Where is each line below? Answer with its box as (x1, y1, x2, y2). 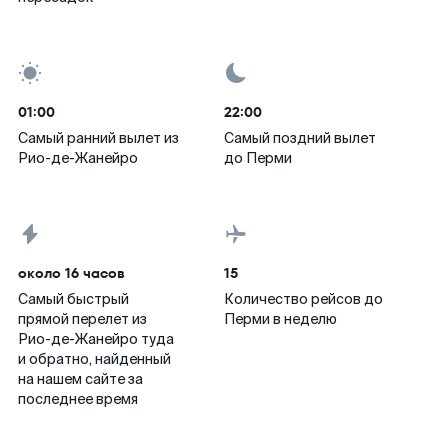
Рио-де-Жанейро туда (18, 330, 174, 348)
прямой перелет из (18, 310, 147, 328)
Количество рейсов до (224, 290, 383, 308)
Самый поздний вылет (224, 129, 376, 147)
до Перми (224, 149, 292, 167)
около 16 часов (18, 263, 125, 283)
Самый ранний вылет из (18, 129, 179, 147)
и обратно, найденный (18, 350, 171, 368)
